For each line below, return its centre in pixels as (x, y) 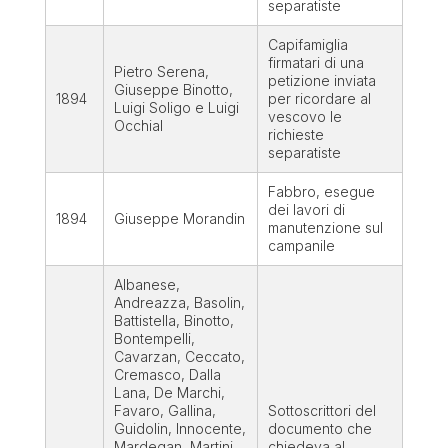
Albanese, (146, 285)
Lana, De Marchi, (169, 393)
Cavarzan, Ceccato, (179, 357)
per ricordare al (319, 99)
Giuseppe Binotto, (173, 90)
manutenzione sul (325, 228)
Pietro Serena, (161, 72)
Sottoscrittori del (321, 411)
